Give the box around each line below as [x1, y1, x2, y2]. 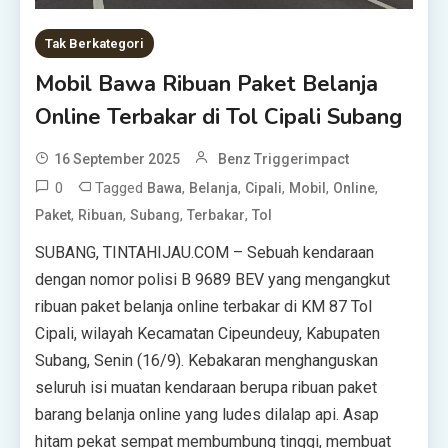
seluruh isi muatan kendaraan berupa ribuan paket [35, 377, 378, 397]
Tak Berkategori [45, 35, 145, 51]
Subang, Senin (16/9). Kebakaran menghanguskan [35, 350, 379, 370]
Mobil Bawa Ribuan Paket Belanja [35, 68, 379, 99]
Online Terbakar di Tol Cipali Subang [35, 101, 403, 132]
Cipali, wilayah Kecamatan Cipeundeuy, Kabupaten [35, 323, 381, 343]
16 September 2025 [54, 150, 181, 167]
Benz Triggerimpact [218, 150, 350, 167]
